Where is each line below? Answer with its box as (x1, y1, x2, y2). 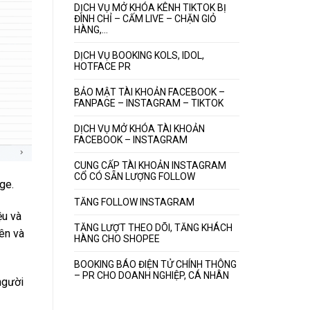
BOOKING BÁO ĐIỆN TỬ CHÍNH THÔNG (74, 259, 237, 271)
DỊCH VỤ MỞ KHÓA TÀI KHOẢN (74, 123, 205, 135)
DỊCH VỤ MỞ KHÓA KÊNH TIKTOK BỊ (74, 2, 226, 14)
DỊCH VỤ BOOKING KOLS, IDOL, (74, 50, 204, 62)
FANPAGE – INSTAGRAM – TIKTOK (74, 98, 224, 109)
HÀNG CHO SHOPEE (74, 233, 160, 245)
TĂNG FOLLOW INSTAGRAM (74, 197, 194, 208)
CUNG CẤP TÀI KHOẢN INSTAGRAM (74, 160, 226, 172)
